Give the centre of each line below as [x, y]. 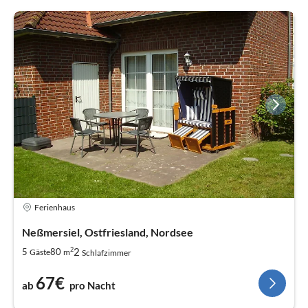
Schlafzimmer [107, 253]
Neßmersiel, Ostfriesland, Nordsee [108, 232]
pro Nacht [92, 286]
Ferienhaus [55, 207]
